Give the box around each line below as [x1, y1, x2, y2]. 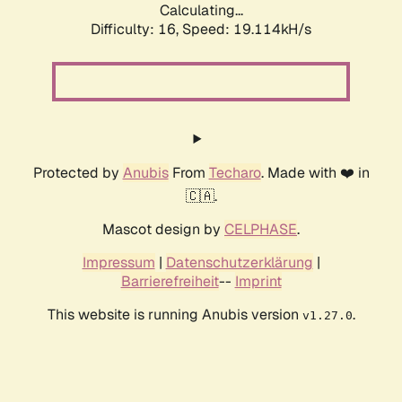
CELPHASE [224, 220, 297, 240]
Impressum [82, 253, 155, 273]
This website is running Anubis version [47, 305, 302, 325]
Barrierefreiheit [120, 272, 219, 292]
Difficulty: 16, [91, 20, 182, 39]
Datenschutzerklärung [165, 253, 313, 273]
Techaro [208, 163, 261, 183]
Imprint [234, 272, 282, 292]
